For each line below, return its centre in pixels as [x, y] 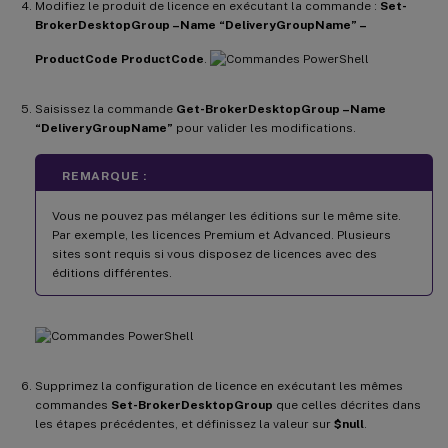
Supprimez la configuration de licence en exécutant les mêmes [219, 385]
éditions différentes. [112, 272]
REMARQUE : [104, 175]
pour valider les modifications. [264, 127]
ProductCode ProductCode [119, 58]
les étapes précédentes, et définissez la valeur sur [184, 423]
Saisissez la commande [105, 108]
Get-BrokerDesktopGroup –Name [281, 108]
